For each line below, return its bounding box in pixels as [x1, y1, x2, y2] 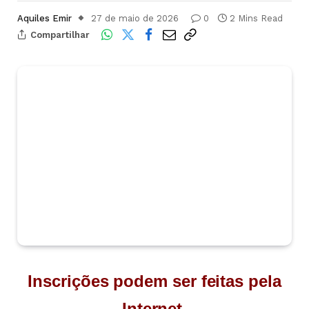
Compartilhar [30, 29, 90, 40]
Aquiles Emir [17, 13, 72, 23]
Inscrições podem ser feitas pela [28, 272, 281, 291]
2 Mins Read [230, 13, 283, 23]
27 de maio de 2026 [91, 13, 179, 23]
